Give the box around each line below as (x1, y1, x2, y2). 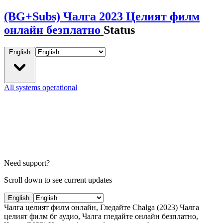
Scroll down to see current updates (4, 175, 112, 184)
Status (104, 23, 135, 36)
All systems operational (4, 83, 77, 92)
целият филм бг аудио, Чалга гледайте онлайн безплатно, (4, 212, 198, 221)
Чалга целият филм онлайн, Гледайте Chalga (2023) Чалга (4, 203, 199, 212)
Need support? (4, 158, 50, 167)
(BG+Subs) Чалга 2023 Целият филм (4, 9, 200, 23)
